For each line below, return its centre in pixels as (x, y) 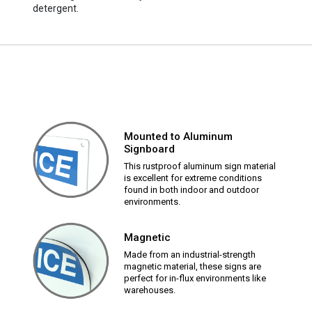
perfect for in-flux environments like (195, 278)
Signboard (150, 149)
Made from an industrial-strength (190, 254)
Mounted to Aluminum (179, 136)
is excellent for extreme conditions (193, 178)
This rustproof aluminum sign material (200, 166)
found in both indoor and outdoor (192, 190)
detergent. (56, 9)
